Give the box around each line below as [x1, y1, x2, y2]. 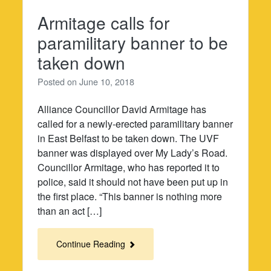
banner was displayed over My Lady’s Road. [38, 146, 228, 160]
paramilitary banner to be [38, 30, 229, 55]
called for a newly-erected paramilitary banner [38, 117, 233, 131]
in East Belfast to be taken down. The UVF [38, 131, 220, 146]
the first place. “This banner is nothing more [38, 189, 223, 204]
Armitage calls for [38, 10, 170, 35]
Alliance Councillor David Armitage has [38, 102, 207, 117]
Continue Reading [56, 238, 128, 250]
